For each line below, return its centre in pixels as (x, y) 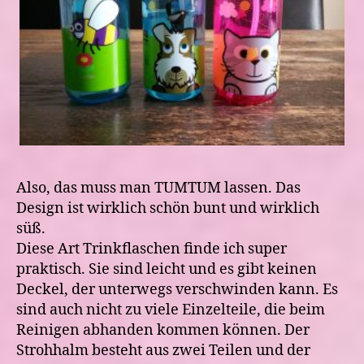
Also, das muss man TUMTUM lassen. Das (158, 188)
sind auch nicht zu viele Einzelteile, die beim (171, 310)
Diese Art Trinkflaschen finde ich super (152, 249)
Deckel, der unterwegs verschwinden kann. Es (177, 289)
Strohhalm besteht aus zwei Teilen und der (163, 350)
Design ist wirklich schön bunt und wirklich (168, 208)
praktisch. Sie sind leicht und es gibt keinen (167, 269)
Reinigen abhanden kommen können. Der (163, 330)
